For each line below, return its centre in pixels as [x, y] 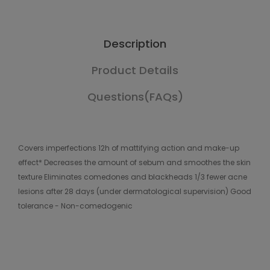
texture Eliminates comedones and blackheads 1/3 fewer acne [133, 177]
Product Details [135, 70]
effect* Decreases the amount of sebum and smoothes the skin [134, 162]
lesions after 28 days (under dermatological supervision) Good [135, 191]
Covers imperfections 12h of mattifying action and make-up [129, 148]
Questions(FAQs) [135, 97]
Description [135, 44]
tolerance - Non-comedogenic [75, 206]
